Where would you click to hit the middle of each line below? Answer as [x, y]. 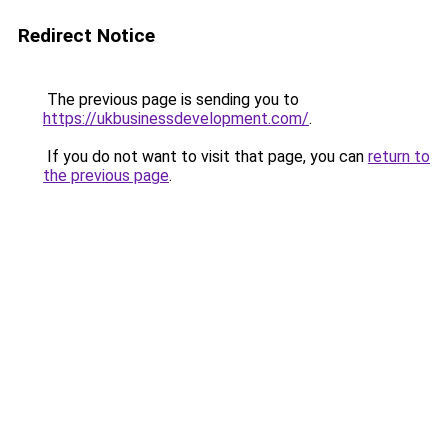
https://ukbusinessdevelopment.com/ [176, 118]
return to [399, 156]
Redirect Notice [86, 35]
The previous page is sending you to [171, 99]
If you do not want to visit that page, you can [205, 156]
